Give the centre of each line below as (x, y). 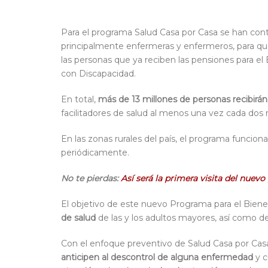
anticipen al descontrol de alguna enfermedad (157, 258)
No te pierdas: (91, 179)
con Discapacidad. (98, 74)
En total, (80, 100)
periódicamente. (95, 153)
